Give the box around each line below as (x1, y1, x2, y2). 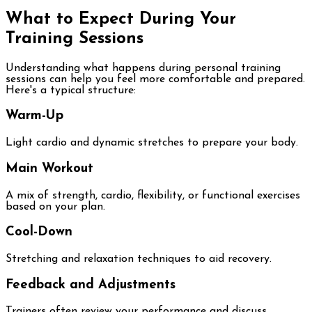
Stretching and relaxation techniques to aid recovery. (6, 253, 272, 265)
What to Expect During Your (6, 10, 236, 28)
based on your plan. (6, 201, 105, 212)
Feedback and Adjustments (6, 278, 175, 292)
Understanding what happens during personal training (6, 62, 281, 74)
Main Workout (6, 162, 93, 175)
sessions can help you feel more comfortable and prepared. (6, 73, 305, 85)
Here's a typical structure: (6, 84, 136, 96)
